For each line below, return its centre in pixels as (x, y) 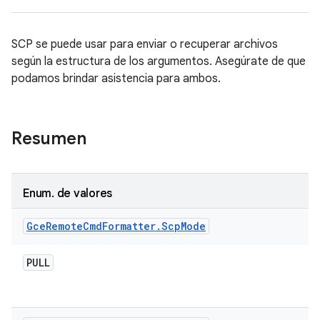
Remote (64, 226)
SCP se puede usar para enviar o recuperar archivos (145, 44)
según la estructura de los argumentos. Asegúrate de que (159, 61)
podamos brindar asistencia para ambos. (116, 79)
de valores (83, 194)
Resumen (49, 139)
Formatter (129, 226)
